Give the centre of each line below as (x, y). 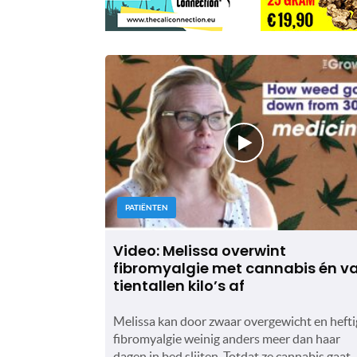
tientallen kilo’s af (179, 285)
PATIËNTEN (147, 207)
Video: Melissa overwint (200, 250)
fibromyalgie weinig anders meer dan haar (227, 338)
